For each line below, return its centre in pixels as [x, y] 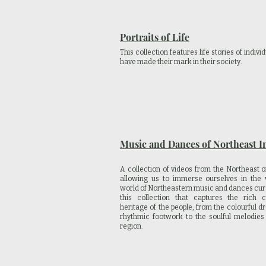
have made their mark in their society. [181, 62]
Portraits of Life [155, 37]
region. [132, 226]
